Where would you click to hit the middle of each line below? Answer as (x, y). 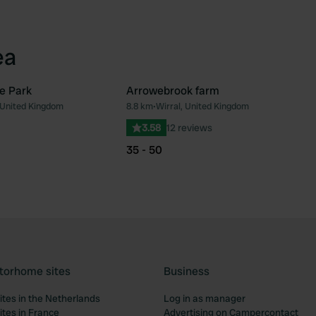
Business (187, 271)
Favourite (123, 113)
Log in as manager (205, 298)
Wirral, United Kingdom (202, 106)
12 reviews (189, 128)
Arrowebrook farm (173, 91)
